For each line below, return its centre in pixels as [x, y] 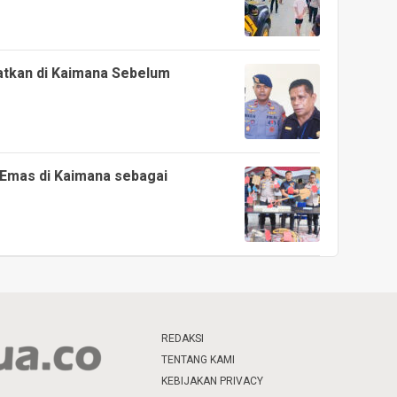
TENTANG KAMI [198, 360]
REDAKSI [183, 339]
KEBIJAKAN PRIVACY [212, 381]
